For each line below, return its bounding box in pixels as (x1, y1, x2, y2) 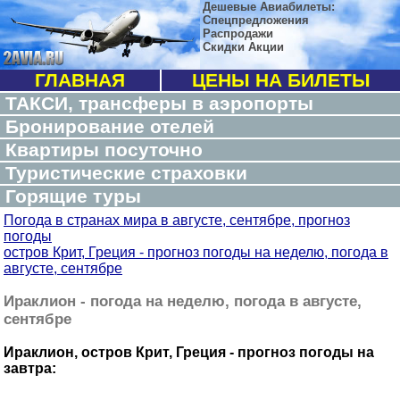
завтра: (4, 361, 56, 376)
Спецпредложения (203, 13, 309, 27)
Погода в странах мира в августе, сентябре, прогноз (4, 212, 350, 228)
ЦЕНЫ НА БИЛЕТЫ (191, 70, 371, 90)
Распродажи (203, 27, 273, 40)
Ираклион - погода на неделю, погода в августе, (4, 293, 362, 310)
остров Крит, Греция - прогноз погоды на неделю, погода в (4, 245, 388, 260)
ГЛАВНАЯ (35, 70, 125, 90)
